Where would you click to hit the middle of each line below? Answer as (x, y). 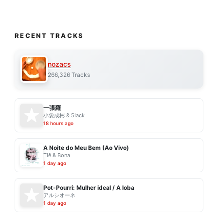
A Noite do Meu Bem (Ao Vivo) (86, 148)
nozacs (59, 64)
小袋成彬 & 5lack (64, 116)
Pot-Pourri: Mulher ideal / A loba (89, 188)
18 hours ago (58, 123)
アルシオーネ (59, 195)
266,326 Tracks (69, 74)
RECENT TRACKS (49, 36)
